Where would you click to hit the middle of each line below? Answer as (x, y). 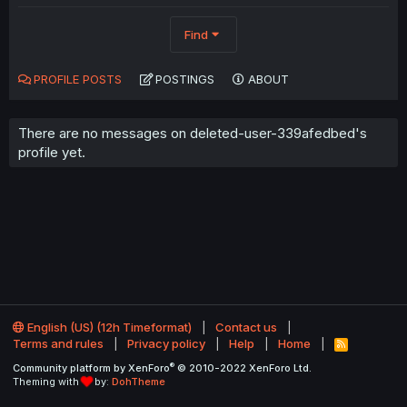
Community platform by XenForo (91, 368)
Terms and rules (58, 344)
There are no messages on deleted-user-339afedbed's (193, 133)
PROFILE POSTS (78, 79)
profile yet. (52, 152)
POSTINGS (185, 79)
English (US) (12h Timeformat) (108, 328)
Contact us (246, 328)
